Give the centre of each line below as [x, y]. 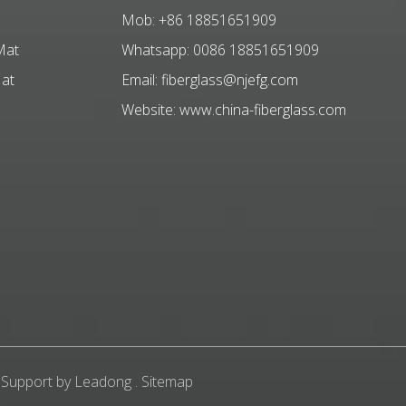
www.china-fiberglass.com [263, 110]
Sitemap [167, 382]
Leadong [102, 382]
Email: [141, 80]
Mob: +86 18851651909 [204, 20]
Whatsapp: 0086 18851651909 [224, 50]
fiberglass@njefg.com [230, 80]
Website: [150, 110]
